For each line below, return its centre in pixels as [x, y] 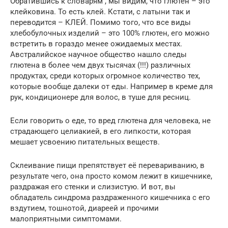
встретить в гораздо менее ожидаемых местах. [96, 44]
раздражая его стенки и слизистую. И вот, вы [93, 187]
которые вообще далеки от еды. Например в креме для [111, 86]
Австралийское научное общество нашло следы [98, 54]
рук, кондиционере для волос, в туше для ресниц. [101, 97]
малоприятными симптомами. [66, 219]
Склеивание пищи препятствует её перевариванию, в [107, 165]
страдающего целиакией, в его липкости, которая [101, 131]
